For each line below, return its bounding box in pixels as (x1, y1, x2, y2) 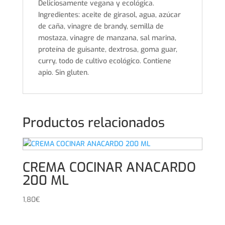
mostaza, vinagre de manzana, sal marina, (38, 33, 176, 43)
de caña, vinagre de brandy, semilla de (38, 22, 164, 32)
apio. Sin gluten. (38, 68, 89, 78)
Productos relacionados (22, 114, 165, 132)
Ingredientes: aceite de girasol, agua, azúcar (38, 10, 181, 20)
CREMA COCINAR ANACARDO (22, 159, 196, 177)
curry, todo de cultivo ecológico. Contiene (38, 56, 171, 66)
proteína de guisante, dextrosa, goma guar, (38, 45, 177, 55)
